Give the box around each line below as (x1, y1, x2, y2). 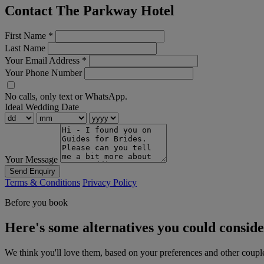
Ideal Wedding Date (5, 102, 79, 113)
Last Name (5, 43, 45, 54)
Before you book (5, 197, 68, 208)
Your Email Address (5, 55, 82, 66)
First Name (5, 31, 48, 41)
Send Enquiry (9, 167, 55, 176)
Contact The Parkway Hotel (5, 2, 174, 18)
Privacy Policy (82, 177, 137, 188)
